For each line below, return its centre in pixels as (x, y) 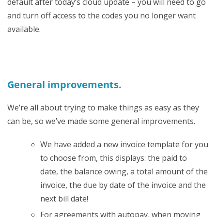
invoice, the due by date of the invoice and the (123, 185)
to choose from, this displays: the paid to (114, 158)
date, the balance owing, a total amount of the (124, 171)
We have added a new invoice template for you (124, 144)
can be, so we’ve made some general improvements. (101, 121)
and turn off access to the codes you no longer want (101, 15)
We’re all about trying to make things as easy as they (103, 107)
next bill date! (64, 198)
